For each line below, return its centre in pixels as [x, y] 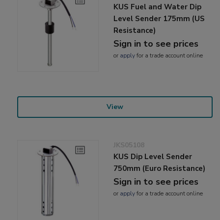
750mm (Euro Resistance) [160, 168]
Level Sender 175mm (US [159, 18]
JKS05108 [129, 145]
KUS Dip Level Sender [153, 156]
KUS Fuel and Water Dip [158, 7]
